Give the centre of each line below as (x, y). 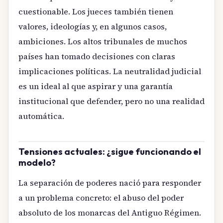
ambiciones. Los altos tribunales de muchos (103, 41)
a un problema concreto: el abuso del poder (101, 198)
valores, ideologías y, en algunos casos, (93, 26)
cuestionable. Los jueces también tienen (96, 11)
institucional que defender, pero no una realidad (111, 101)
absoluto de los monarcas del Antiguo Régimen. (110, 213)
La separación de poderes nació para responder (110, 183)
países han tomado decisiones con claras (97, 56)
